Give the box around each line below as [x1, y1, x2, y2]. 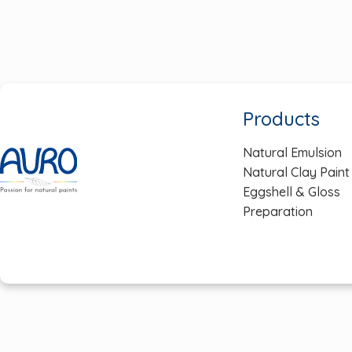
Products [242, 106, 320, 130]
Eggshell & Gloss [242, 183, 340, 200]
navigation [109, 5, 239, 38]
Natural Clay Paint [242, 163, 350, 180]
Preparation [242, 203, 313, 219]
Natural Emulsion [242, 144, 342, 160]
